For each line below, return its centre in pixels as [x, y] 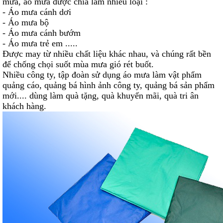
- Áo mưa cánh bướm [42, 33]
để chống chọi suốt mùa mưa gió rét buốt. [79, 64]
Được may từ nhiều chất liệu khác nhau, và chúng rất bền [107, 54]
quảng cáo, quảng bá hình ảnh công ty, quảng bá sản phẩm [109, 85]
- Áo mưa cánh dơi [37, 12]
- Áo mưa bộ [26, 23]
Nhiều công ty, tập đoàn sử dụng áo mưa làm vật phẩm [102, 75]
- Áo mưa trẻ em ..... [40, 44]
